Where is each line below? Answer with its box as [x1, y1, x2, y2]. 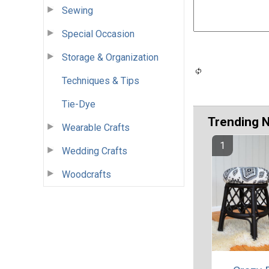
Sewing [62, 4, 93, 16]
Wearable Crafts [62, 121, 130, 133]
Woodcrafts [62, 168, 111, 180]
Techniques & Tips [62, 74, 139, 86]
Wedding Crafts [62, 145, 127, 157]
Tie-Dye [62, 98, 95, 110]
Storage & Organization [62, 51, 159, 63]
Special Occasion [62, 28, 134, 40]
